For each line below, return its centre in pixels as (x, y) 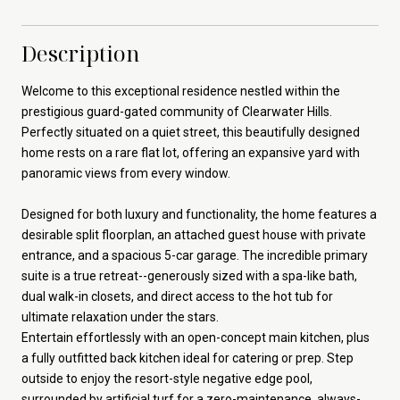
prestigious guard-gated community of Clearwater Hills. (177, 111)
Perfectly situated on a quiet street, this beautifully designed (191, 132)
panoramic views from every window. (126, 173)
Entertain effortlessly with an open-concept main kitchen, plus (196, 337)
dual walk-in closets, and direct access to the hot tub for (177, 296)
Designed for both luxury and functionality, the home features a (199, 214)
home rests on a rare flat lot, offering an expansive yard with (191, 152)
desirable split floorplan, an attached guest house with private (194, 234)
